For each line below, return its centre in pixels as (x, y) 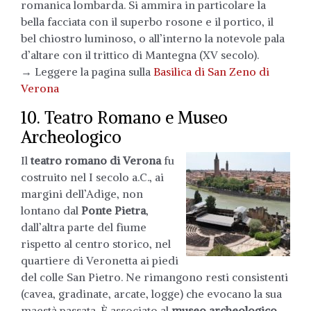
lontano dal (51, 210)
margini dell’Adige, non (82, 193)
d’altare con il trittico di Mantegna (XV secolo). (140, 54)
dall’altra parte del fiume (84, 227)
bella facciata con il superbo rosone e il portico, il (147, 21)
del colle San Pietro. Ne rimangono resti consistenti (154, 277)
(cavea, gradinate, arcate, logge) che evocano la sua (151, 293)
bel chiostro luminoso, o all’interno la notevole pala (153, 38)
